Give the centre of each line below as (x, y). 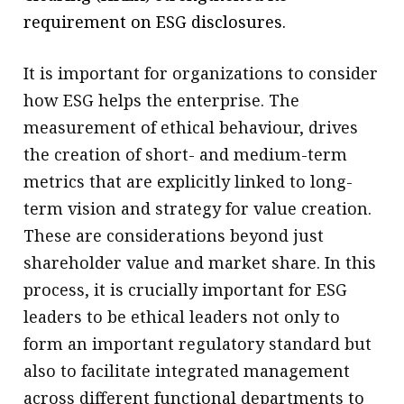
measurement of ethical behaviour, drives (191, 128)
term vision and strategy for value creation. (198, 209)
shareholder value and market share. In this (200, 263)
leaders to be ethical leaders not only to (182, 317)
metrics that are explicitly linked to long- (188, 182)
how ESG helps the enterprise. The (162, 101)
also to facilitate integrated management (187, 371)
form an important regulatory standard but (198, 344)
